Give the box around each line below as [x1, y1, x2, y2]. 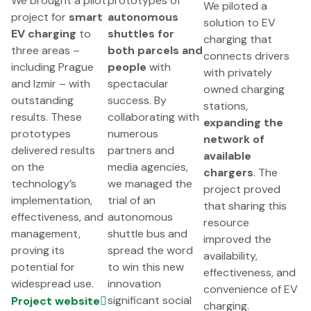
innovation [107, 276, 161, 292]
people [107, 60, 146, 75]
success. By [107, 93, 167, 108]
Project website [11, 294, 100, 309]
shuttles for [107, 26, 174, 42]
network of [203, 132, 265, 147]
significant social [107, 293, 192, 308]
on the [11, 160, 44, 175]
